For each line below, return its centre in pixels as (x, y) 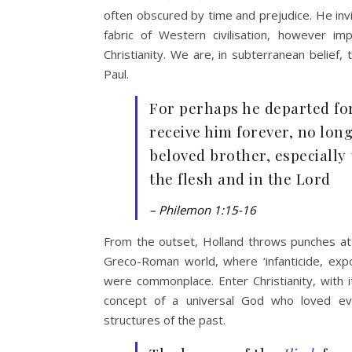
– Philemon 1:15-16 (203, 210)
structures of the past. (165, 320)
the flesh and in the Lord (240, 179)
